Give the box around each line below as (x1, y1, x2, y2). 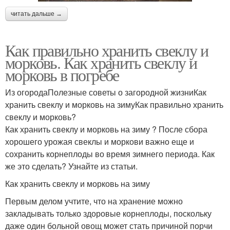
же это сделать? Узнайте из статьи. (5, 160, 138, 172)
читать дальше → (11, 10, 62, 18)
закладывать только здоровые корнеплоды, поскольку (5, 207, 212, 220)
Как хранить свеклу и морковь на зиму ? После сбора (5, 123, 207, 136)
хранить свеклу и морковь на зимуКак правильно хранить (5, 99, 223, 111)
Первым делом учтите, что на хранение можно (5, 195, 183, 207)
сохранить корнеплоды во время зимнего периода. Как (5, 148, 215, 160)
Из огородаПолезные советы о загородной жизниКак (5, 86, 206, 99)
